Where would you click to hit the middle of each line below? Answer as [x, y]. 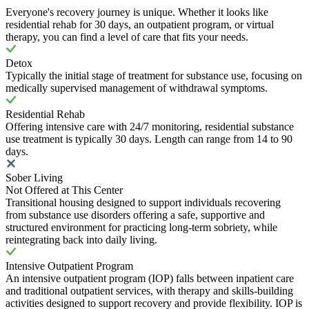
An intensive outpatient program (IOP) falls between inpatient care [150, 279]
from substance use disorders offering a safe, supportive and [135, 215]
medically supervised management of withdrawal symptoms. [137, 88]
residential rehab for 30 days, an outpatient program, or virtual [140, 25]
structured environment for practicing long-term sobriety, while [141, 228]
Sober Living [34, 178]
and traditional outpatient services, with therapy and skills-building [149, 291]
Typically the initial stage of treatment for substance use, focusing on [154, 76]
